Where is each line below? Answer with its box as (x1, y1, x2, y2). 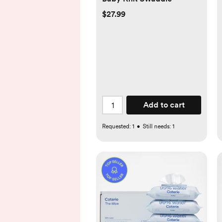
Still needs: (143, 123, 172, 130)
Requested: (102, 123, 132, 130)
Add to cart (143, 100, 185, 110)
